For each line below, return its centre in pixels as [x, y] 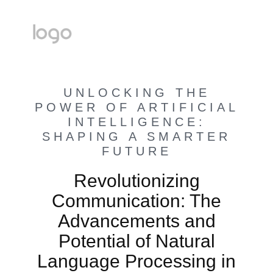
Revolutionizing [136, 181]
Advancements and [136, 221]
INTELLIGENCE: [136, 122]
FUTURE [136, 151]
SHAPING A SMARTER [136, 136]
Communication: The [136, 201]
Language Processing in [136, 261]
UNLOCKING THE [136, 93]
